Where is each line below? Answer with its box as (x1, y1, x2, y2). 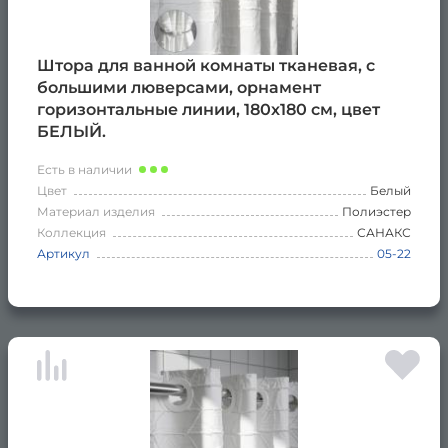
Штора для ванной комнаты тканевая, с (37, 55, 375, 75)
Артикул (37, 245, 90, 261)
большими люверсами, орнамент (37, 77, 321, 97)
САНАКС (357, 224, 411, 240)
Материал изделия (37, 203, 155, 219)
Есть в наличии (37, 161, 132, 177)
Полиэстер (342, 203, 411, 219)
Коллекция (37, 224, 106, 240)
